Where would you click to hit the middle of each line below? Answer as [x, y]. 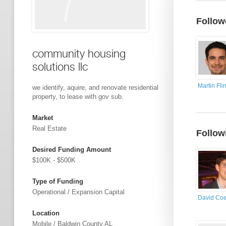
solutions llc [60, 67]
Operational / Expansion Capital [78, 192]
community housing [79, 53]
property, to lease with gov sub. [78, 97]
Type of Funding [58, 181]
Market [43, 118]
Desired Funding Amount [72, 150]
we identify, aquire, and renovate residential [95, 88]
